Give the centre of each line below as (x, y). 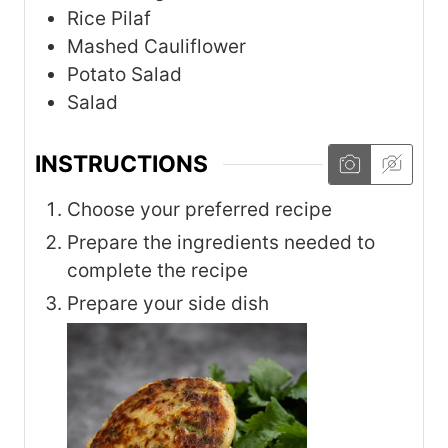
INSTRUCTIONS (121, 163)
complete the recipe (157, 271)
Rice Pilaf (109, 18)
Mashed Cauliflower (156, 46)
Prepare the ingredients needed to (221, 243)
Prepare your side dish (168, 304)
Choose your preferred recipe (199, 210)
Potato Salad (124, 74)
